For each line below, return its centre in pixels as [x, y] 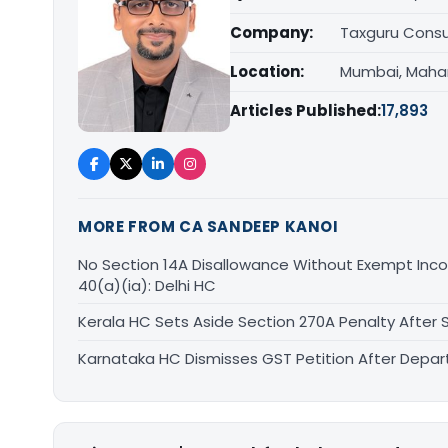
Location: [267, 71]
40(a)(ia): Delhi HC [147, 285]
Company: [271, 32]
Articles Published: [305, 110]
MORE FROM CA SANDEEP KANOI [208, 226]
